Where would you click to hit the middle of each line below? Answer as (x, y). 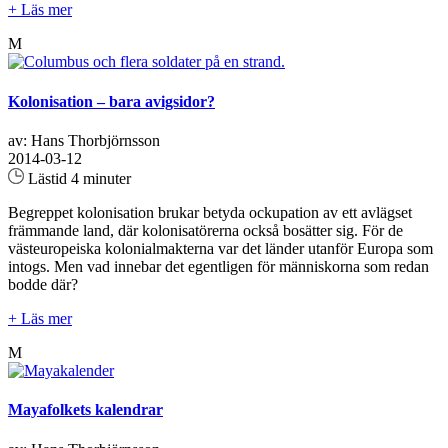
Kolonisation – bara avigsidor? (111, 101)
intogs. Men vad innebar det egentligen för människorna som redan (218, 266)
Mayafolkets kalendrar (85, 410)
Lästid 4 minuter (77, 178)
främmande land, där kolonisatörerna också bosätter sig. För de (205, 230)
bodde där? (43, 284)
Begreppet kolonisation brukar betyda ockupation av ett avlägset (210, 212)
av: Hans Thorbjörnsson (84, 140)
